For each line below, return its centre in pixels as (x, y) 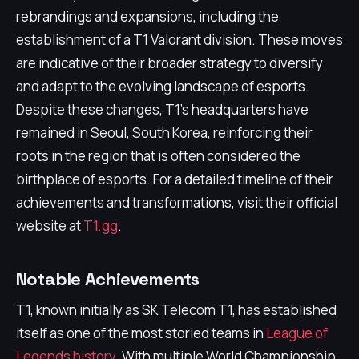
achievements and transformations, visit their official (177, 202)
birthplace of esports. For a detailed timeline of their (175, 179)
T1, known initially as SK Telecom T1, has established (176, 310)
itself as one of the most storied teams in (141, 333)
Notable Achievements (108, 279)
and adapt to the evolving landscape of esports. (163, 86)
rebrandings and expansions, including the (147, 16)
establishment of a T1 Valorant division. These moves (179, 40)
